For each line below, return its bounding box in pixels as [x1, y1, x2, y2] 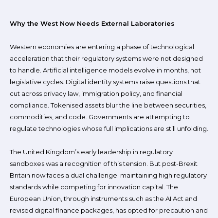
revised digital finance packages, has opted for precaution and [10, 206, 208, 214]
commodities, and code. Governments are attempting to [10, 113, 190, 121]
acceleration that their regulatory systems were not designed [10, 54, 203, 62]
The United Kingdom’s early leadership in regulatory [10, 148, 173, 156]
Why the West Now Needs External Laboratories [10, 19, 175, 27]
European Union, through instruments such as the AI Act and [10, 195, 197, 202]
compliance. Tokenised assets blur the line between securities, [10, 101, 206, 109]
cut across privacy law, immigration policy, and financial [10, 90, 182, 97]
